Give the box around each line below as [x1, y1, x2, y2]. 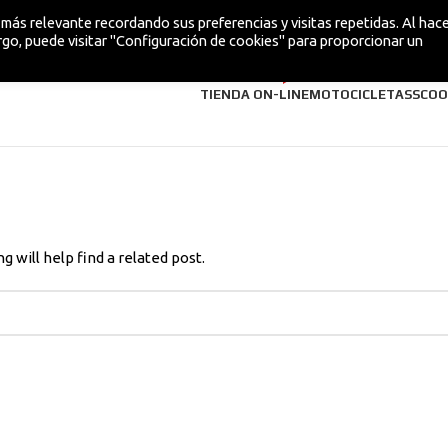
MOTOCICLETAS [309, 86, 412, 102]
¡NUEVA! [283, 67, 320, 77]
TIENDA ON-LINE [200, 86, 309, 102]
